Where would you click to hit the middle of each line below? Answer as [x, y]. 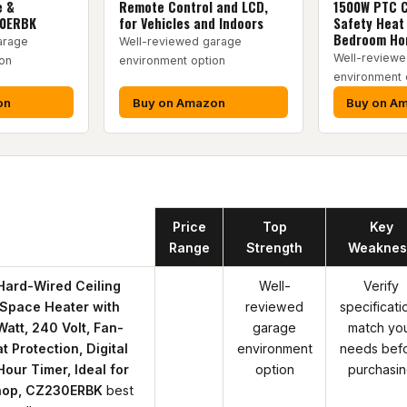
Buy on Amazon [179, 102]
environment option [173, 61]
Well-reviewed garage [181, 42]
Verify [381, 286]
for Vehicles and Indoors [192, 24]
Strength [274, 248]
